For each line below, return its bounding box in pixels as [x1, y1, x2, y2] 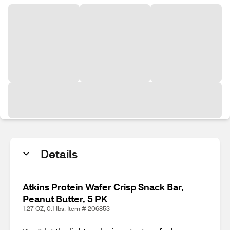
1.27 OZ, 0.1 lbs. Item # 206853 [23, 205, 110, 213]
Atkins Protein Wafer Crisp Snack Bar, [23, 181, 184, 193]
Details [41, 146, 78, 161]
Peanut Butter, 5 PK [23, 193, 107, 205]
